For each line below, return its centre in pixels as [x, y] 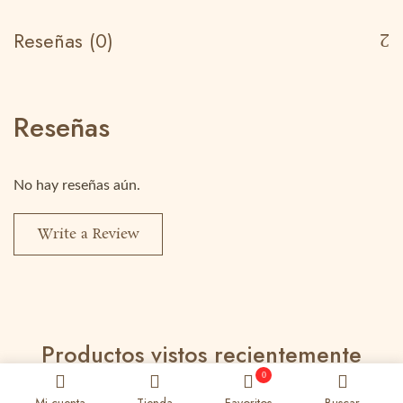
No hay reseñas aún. [77, 185]
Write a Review [88, 234]
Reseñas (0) [63, 40]
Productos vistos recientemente [201, 354]
